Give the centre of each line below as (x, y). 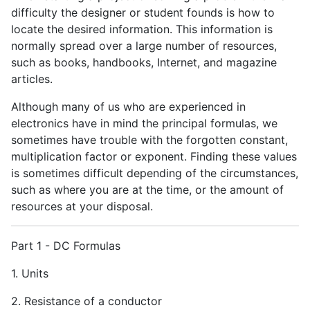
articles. (32, 79)
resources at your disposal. (82, 207)
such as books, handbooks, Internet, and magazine (144, 63)
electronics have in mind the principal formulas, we (144, 124)
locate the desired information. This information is (142, 29)
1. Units (30, 274)
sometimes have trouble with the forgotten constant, (149, 140)
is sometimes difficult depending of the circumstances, (155, 173)
